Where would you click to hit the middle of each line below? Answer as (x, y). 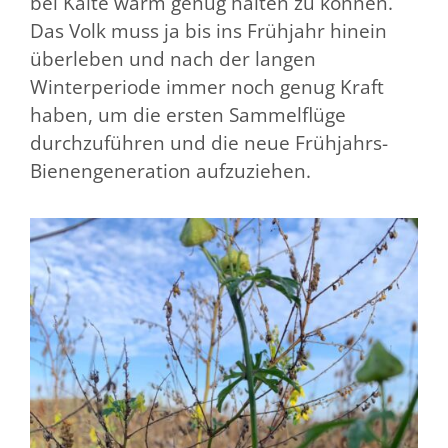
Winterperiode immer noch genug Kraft (207, 86)
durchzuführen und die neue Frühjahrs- (209, 142)
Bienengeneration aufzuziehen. (170, 170)
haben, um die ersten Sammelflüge (188, 114)
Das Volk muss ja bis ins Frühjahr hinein (208, 30)
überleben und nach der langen (173, 58)
